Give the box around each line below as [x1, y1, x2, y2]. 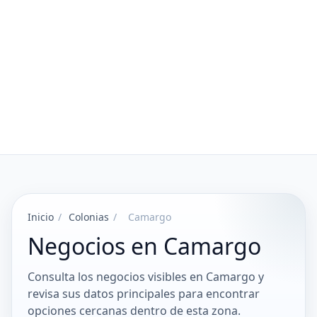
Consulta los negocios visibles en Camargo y [28, 269, 264, 284]
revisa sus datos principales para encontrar [28, 286, 260, 301]
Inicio [28, 210, 54, 224]
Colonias [69, 210, 109, 224]
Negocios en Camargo [28, 231, 261, 261]
